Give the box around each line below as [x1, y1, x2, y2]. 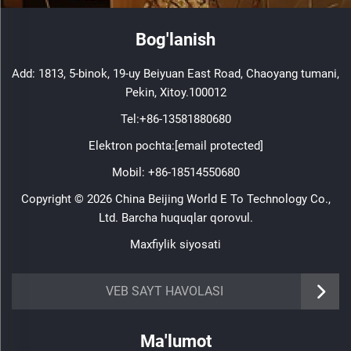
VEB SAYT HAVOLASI [105, 283, 223, 299]
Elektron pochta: [88, 138, 175, 153]
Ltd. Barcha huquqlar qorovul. [98, 210, 253, 225]
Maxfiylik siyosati [130, 237, 221, 251]
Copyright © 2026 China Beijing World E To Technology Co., [20, 191, 331, 206]
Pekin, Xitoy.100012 [125, 85, 226, 100]
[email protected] [174, 138, 263, 153]
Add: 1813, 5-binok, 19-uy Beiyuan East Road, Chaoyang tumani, [12, 66, 339, 81]
